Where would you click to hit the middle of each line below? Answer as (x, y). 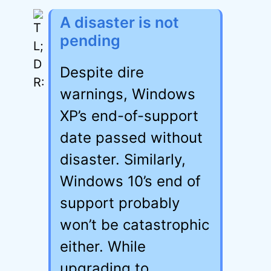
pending (90, 41)
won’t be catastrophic (135, 225)
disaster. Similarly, (123, 159)
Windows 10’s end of (130, 181)
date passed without (131, 138)
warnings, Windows (128, 94)
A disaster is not (119, 22)
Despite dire (102, 72)
